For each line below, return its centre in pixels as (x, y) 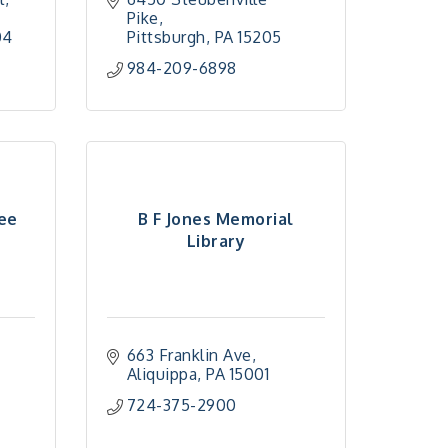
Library (216, 240)
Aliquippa (162, 374)
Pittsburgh (166, 37)
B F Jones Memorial (215, 218)
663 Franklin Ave (189, 355)
